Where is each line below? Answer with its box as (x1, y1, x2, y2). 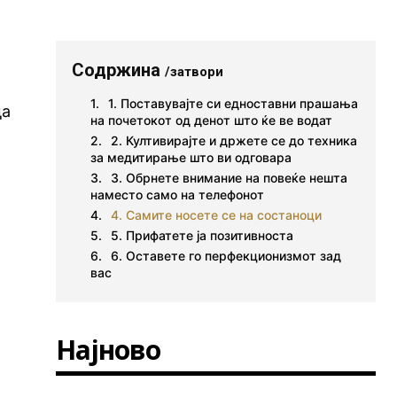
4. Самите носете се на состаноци (111, 207, 323, 222)
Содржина (72, 59, 166, 81)
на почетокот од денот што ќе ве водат (90, 113, 333, 128)
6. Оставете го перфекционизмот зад (111, 248, 342, 263)
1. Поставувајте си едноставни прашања (108, 96, 359, 111)
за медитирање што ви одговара (90, 150, 292, 165)
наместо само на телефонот (90, 187, 265, 202)
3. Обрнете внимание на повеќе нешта (111, 170, 348, 185)
